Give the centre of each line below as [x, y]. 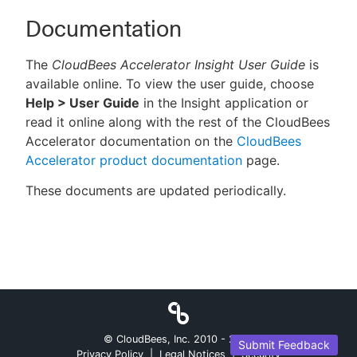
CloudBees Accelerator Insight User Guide [178, 65]
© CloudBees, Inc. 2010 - [166, 339]
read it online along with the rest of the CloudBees [178, 122]
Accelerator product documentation [134, 160]
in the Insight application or [224, 103]
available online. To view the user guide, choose [170, 84]
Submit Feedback [284, 345]
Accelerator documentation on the [131, 141]
